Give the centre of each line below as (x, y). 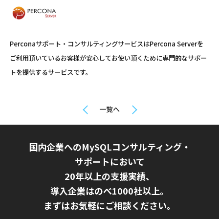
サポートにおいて (109, 162)
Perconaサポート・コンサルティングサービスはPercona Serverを (107, 44)
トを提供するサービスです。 (51, 72)
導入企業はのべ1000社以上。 (109, 191)
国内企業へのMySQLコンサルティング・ (109, 147)
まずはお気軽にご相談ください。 (109, 206)
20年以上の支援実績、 (109, 176)
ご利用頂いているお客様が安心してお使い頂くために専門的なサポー (108, 58)
